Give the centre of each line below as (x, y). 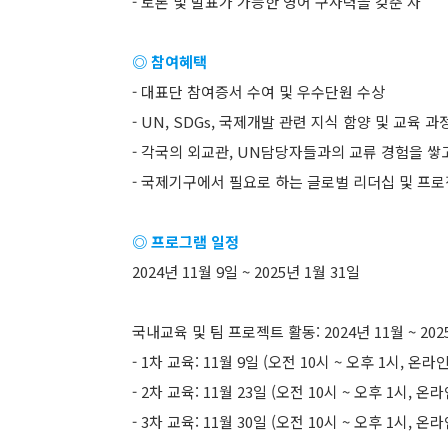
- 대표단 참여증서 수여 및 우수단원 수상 (258, 91)
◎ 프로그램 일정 (185, 241)
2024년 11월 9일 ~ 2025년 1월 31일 (246, 271)
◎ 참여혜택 (169, 61)
